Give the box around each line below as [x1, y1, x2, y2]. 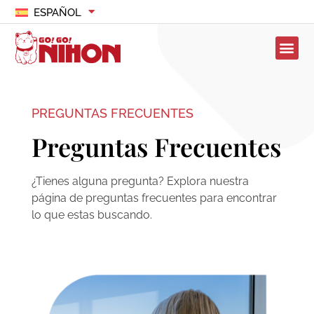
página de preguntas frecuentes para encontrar [31, 191, 277, 205]
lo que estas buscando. [31, 208, 152, 222]
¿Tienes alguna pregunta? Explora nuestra [31, 175, 249, 189]
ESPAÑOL [33, 6, 81, 19]
